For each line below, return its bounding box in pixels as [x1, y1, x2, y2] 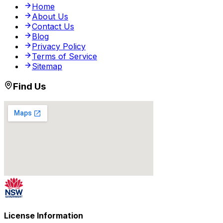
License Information [4, 210, 83, 221]
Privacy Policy [32, 41, 86, 51]
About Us [32, 11, 68, 21]
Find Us [13, 80, 46, 92]
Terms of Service [32, 51, 97, 61]
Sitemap [32, 61, 62, 71]
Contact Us [32, 21, 74, 31]
